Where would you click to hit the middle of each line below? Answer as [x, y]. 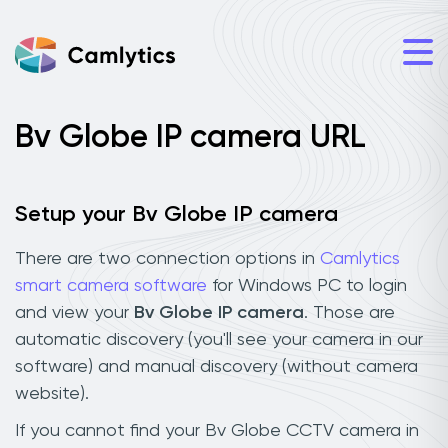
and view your [74, 312]
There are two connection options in [167, 258]
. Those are [349, 312]
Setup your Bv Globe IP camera [176, 215]
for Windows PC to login [307, 285]
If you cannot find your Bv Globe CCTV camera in [217, 430]
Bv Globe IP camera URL [190, 138]
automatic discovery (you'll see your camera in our [219, 339]
